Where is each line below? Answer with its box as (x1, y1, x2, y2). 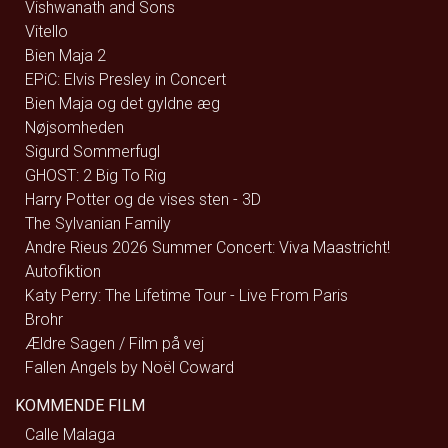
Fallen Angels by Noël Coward (25, 358, 234, 378)
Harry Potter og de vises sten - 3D (25, 190, 261, 210)
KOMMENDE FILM (15, 396, 145, 416)
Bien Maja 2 (25, 46, 106, 66)
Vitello (25, 22, 68, 42)
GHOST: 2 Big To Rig (25, 166, 166, 186)
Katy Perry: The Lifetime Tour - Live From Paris (25, 286, 348, 306)
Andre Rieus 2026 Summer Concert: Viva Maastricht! (25, 238, 390, 258)
